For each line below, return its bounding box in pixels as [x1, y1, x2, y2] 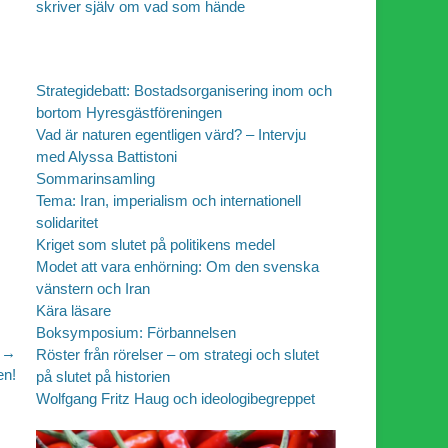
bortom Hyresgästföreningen [36, 103, 222, 121]
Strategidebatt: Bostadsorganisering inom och [36, 81, 332, 99]
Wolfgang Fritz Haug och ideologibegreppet [36, 389, 315, 407]
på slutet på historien [36, 367, 170, 385]
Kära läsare [36, 301, 111, 319]
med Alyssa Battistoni [36, 147, 177, 165]
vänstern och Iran [36, 279, 150, 297]
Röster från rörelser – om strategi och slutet [36, 345, 319, 363]
